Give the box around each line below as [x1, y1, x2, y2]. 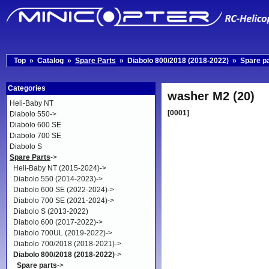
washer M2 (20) [167, 89, 255, 103]
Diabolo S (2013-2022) [13, 207, 88, 216]
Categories [8, 84, 46, 92]
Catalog [37, 56, 64, 65]
